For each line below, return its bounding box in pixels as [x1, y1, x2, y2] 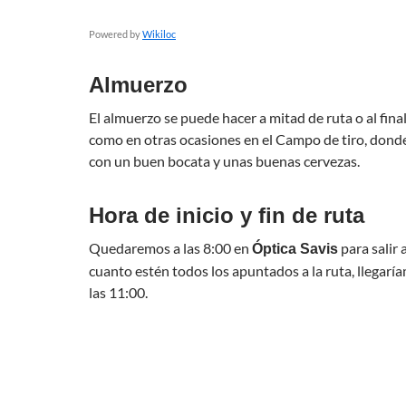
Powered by [89, 28, 142, 40]
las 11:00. [89, 284, 148, 301]
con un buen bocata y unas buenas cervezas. [89, 152, 360, 169]
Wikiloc [142, 28, 176, 40]
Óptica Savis [252, 241, 338, 256]
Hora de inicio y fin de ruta [89, 203, 364, 227]
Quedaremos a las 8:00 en [89, 239, 252, 256]
